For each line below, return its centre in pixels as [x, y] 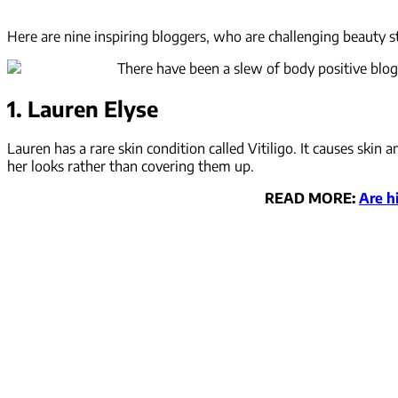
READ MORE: [312, 198]
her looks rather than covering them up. [131, 166]
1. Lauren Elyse [83, 108]
